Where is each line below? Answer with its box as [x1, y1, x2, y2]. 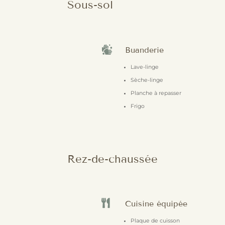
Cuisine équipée [125, 199, 187, 209]
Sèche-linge [130, 76, 163, 83]
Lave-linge [130, 63, 159, 70]
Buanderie [125, 45, 164, 55]
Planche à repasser [130, 89, 181, 96]
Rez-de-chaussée [67, 152, 158, 166]
